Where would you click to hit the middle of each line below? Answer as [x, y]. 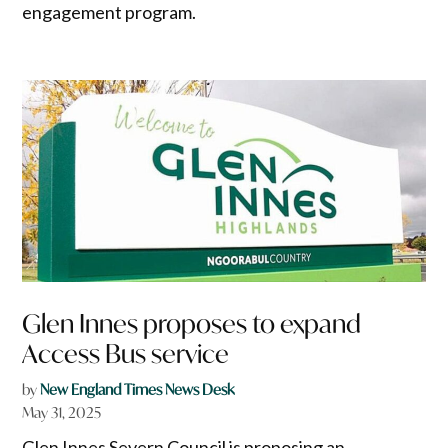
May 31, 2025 [62, 413]
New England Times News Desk [137, 390]
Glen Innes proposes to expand [192, 324]
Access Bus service [126, 354]
